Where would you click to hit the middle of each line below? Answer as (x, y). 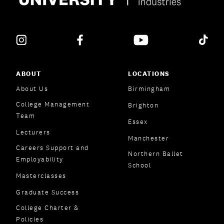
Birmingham (149, 89)
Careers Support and (52, 148)
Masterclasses (41, 176)
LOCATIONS (149, 74)
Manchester (148, 138)
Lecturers (33, 132)
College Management (53, 104)
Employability (40, 159)
